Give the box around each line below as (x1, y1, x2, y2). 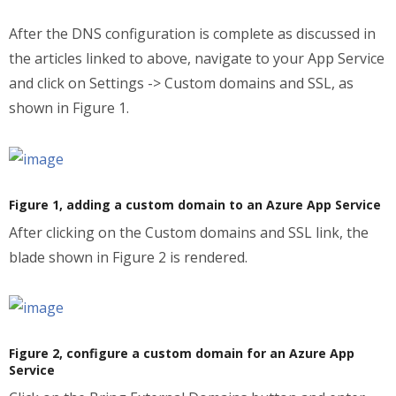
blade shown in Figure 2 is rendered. (9, 247, 247, 267)
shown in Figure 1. (9, 98, 129, 118)
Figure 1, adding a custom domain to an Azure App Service (9, 195, 381, 213)
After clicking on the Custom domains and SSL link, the (9, 222, 369, 242)
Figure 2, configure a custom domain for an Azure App (9, 345, 354, 362)
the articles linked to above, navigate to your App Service (9, 49, 385, 68)
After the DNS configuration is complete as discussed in (9, 24, 376, 43)
